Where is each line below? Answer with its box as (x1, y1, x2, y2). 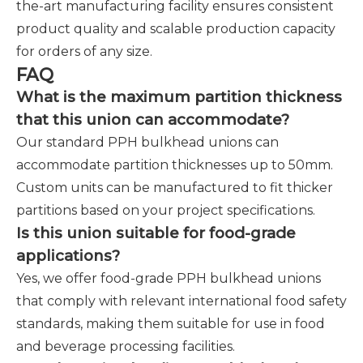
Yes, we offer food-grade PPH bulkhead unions (16, 271, 321, 286)
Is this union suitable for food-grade (16, 224, 296, 242)
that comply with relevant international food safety (16, 293, 347, 309)
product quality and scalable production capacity (16, 21, 335, 36)
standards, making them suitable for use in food (16, 316, 325, 331)
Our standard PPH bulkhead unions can (16, 135, 279, 150)
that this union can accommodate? (16, 110, 289, 129)
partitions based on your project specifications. (16, 203, 315, 218)
